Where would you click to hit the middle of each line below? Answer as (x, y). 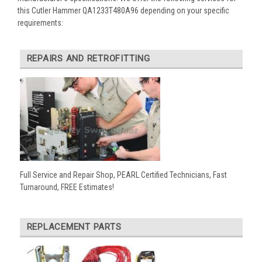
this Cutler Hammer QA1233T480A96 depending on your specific (123, 10)
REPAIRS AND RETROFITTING (88, 58)
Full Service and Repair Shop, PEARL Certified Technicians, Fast (123, 175)
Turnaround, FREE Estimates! (67, 187)
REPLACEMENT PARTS (74, 227)
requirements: (40, 23)
